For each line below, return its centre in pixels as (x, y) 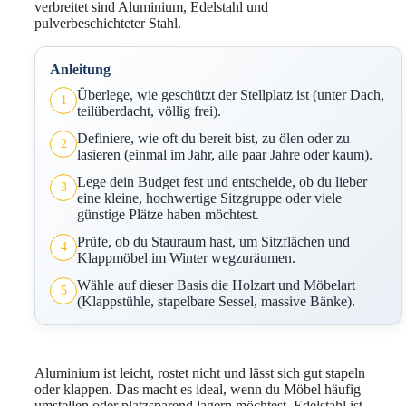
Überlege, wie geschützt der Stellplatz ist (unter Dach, (231, 94)
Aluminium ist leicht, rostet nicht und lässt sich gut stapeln (200, 372)
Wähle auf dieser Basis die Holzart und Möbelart (216, 285)
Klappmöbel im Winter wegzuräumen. (186, 257)
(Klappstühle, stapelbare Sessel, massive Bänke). (216, 301)
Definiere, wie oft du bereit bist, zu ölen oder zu (213, 138)
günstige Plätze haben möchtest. (168, 214)
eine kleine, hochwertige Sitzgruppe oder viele (209, 198)
